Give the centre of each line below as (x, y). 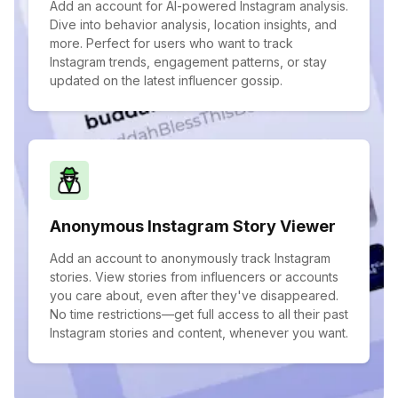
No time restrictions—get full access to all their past (199, 314)
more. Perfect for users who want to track (171, 43)
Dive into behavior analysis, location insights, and (193, 24)
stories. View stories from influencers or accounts (194, 277)
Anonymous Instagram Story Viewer (193, 226)
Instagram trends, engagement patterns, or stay (188, 62)
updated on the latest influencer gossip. (166, 80)
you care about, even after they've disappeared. (194, 295)
